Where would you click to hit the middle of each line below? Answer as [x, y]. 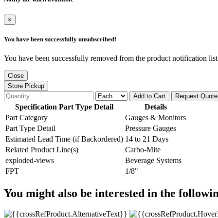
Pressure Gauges [151, 128]
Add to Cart [149, 96]
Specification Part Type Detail [64, 107]
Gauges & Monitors [155, 117]
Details [155, 107]
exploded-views [30, 160]
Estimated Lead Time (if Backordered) [64, 139]
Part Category [27, 117]
